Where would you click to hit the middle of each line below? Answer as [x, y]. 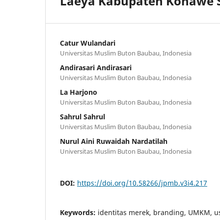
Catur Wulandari [88, 43]
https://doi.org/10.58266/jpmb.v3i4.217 [142, 183]
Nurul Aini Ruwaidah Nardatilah [114, 141]
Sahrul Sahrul [82, 117]
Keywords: [79, 213]
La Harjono [79, 92]
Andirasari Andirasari [96, 68]
